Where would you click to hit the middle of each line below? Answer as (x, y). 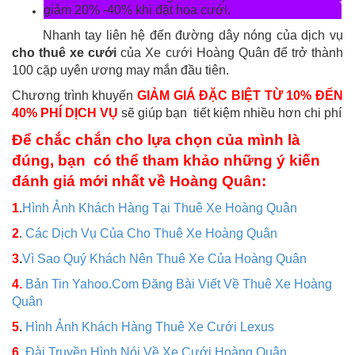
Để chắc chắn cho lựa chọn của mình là (156, 139)
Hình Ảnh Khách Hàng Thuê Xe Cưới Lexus (150, 326)
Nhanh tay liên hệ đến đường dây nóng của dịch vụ (177, 35)
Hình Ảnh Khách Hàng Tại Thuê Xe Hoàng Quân (160, 208)
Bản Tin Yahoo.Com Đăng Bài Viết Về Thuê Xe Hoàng (177, 284)
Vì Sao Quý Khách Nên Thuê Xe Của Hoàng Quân (164, 258)
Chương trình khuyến (74, 95)
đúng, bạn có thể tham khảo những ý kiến (166, 160)
